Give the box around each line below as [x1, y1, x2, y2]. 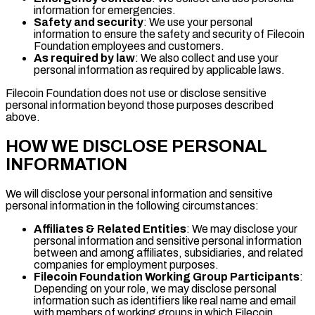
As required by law [34, 52, 135, 65]
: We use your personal [143, 16, 252, 29]
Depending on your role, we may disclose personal [34, 283, 276, 295]
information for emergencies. [34, 4, 176, 17]
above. [6, 111, 40, 124]
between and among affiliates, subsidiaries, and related [34, 247, 303, 259]
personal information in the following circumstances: [6, 200, 259, 212]
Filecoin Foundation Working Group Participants [34, 271, 300, 283]
